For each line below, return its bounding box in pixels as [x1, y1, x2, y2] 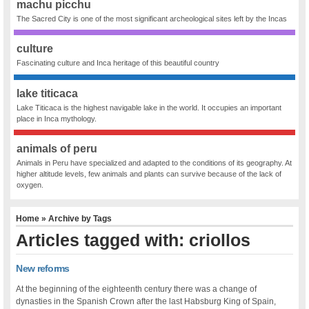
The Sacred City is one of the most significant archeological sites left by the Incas [17, 14, 288, 23]
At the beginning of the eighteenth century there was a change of [16, 284, 257, 295]
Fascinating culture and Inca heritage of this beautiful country [17, 59, 220, 68]
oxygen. [17, 181, 44, 190]
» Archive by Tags [39, 214, 112, 224]
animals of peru [17, 143, 98, 155]
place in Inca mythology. [17, 114, 97, 123]
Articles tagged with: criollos [16, 230, 251, 250]
